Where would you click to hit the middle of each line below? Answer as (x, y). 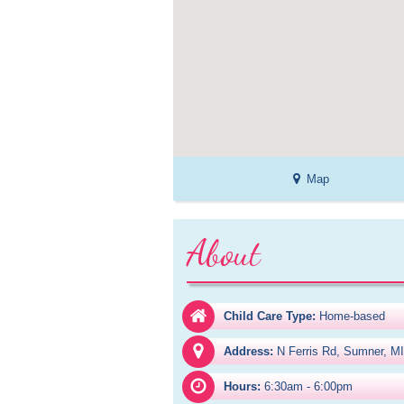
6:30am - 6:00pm (308, 386)
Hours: (242, 386)
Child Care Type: (270, 316)
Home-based (352, 316)
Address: (248, 351)
